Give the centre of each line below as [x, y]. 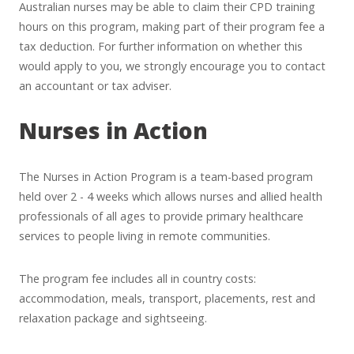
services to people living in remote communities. [145, 236]
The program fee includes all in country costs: [137, 278]
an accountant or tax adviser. [95, 85]
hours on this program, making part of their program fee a [172, 26]
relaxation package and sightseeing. [113, 318]
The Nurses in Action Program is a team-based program [166, 177]
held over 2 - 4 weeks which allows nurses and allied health [171, 197]
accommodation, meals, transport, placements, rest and [167, 298]
